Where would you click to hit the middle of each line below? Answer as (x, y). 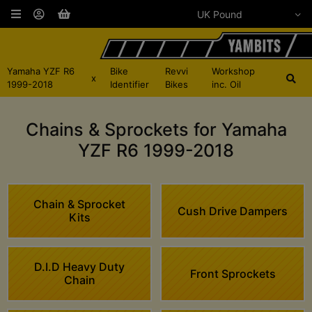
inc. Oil (227, 85)
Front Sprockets (233, 273)
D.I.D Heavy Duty (79, 267)
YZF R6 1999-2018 (156, 151)
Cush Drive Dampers (233, 211)
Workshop (234, 71)
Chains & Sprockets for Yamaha (156, 130)
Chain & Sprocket (79, 204)
